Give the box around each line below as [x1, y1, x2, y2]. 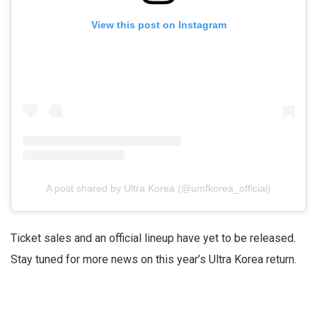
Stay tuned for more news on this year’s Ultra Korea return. [11, 252, 296, 266]
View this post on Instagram [91, 19, 226, 31]
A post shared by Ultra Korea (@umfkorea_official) [46, 182, 271, 194]
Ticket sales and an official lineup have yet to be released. [11, 231, 296, 245]
